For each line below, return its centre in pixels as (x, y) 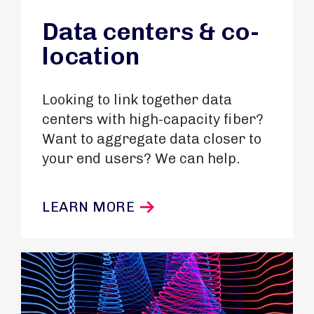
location (91, 56)
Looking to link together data (137, 100)
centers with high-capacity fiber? (153, 119)
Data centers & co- (151, 32)
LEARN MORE (88, 207)
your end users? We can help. (141, 158)
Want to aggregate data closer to (152, 139)
